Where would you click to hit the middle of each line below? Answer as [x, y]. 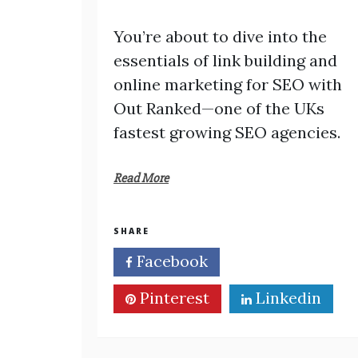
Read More [141, 178]
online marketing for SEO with [228, 84]
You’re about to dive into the [220, 36]
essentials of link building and [225, 60]
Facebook [170, 261]
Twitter [281, 261]
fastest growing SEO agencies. [227, 132]
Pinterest [173, 298]
